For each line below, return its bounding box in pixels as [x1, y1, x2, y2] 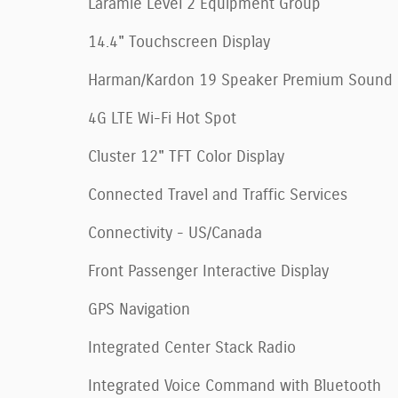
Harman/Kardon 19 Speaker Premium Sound [88, 72, 393, 89]
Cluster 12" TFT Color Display [88, 148, 284, 165]
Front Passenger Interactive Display [88, 263, 329, 280]
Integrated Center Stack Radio [88, 339, 296, 356]
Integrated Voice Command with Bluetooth [88, 378, 381, 394]
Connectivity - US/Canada [88, 225, 262, 242]
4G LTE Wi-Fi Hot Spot [88, 110, 236, 127]
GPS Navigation [88, 301, 190, 318]
